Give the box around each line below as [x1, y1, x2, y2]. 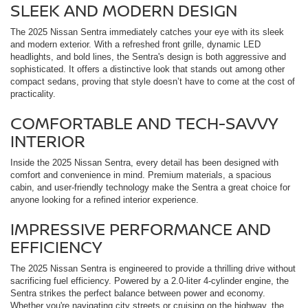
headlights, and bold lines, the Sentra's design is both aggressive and [10, 52, 286, 63]
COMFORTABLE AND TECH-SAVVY [10, 111, 278, 135]
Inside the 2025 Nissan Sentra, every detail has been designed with [10, 157, 278, 168]
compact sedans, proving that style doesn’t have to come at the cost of [10, 76, 295, 87]
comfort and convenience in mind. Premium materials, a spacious [10, 170, 272, 181]
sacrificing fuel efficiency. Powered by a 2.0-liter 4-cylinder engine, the [10, 276, 289, 287]
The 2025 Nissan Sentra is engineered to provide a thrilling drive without [10, 263, 296, 274]
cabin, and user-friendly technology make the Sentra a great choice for [10, 182, 290, 193]
